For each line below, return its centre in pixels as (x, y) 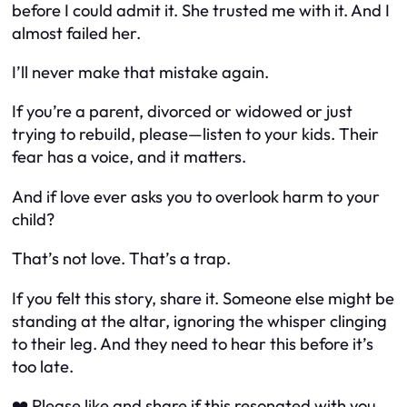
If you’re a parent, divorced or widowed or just (182, 112)
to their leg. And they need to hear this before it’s (193, 343)
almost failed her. (76, 33)
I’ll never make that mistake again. (140, 72)
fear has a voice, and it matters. (129, 157)
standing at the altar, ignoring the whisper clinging (199, 321)
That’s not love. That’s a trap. (121, 259)
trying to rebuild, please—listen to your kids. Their (195, 134)
